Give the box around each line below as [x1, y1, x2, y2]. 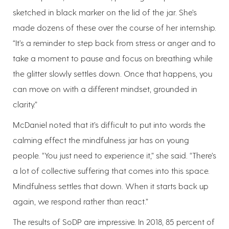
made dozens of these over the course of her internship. [13, 22, 216, 32]
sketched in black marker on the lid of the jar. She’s [13, 7, 197, 17]
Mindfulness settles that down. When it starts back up [13, 180, 209, 191]
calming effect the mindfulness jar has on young [13, 134, 189, 145]
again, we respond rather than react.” [13, 196, 148, 206]
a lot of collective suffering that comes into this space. [13, 165, 210, 175]
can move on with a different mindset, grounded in [13, 83, 197, 94]
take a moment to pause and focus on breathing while [13, 53, 213, 63]
